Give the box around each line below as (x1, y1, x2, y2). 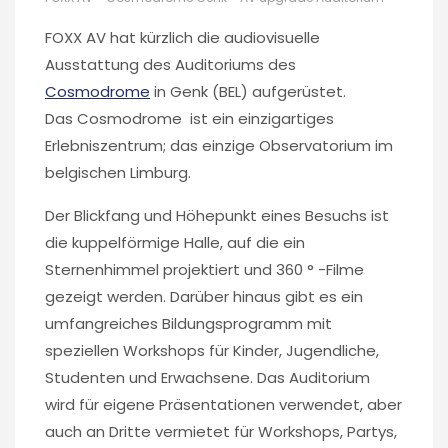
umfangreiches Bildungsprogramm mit (45, 312, 332, 334)
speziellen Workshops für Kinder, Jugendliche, (45, 339, 379, 361)
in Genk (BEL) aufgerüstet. (150, 80, 346, 102)
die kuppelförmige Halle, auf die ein (45, 231, 305, 253)
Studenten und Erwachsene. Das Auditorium (45, 366, 370, 388)
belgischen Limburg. (45, 161, 191, 183)
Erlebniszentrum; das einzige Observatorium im (45, 134, 393, 156)
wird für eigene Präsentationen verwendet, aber (45, 393, 402, 415)
